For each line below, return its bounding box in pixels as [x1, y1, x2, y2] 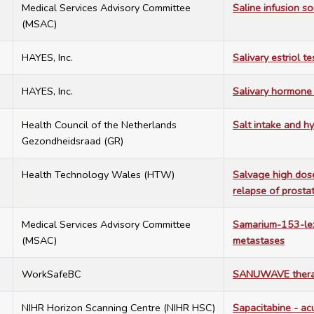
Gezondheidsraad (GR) [22, 134, 123, 149]
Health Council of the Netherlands [22, 118, 177, 132]
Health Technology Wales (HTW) [22, 168, 175, 182]
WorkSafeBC [22, 267, 81, 282]
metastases [233, 233, 285, 248]
